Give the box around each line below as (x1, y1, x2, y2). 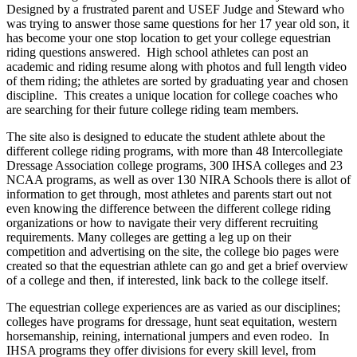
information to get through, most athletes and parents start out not (6, 187, 331, 202)
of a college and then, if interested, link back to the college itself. (6, 273, 328, 288)
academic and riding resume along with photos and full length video (6, 60, 347, 74)
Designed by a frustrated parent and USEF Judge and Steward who (6, 2, 344, 17)
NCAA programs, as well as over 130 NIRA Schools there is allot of (6, 173, 351, 187)
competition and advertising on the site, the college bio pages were (6, 245, 339, 259)
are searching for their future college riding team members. (6, 103, 302, 117)
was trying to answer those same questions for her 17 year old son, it (6, 17, 349, 31)
